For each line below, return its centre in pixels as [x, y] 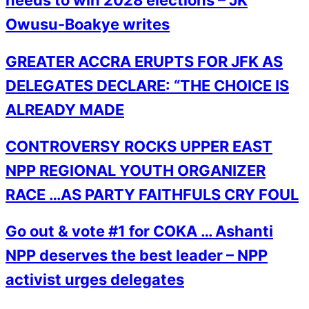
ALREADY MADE [65, 109]
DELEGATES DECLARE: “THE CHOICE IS [147, 85]
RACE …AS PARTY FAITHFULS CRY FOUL [152, 194]
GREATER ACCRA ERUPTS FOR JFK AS [144, 61]
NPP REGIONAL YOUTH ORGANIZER [136, 170]
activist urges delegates [95, 279]
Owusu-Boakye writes [88, 24]
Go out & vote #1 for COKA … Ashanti [139, 231]
